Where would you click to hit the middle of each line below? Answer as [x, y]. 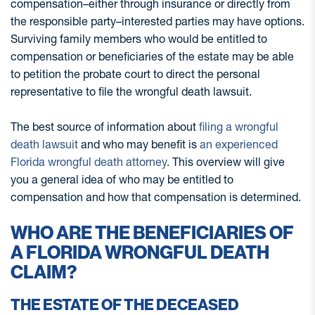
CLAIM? [44, 272]
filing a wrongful [239, 127]
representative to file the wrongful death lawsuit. [131, 91]
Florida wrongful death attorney [89, 162]
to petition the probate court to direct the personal [135, 74]
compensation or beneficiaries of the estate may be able [152, 56]
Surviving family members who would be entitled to [139, 39]
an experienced [239, 144]
